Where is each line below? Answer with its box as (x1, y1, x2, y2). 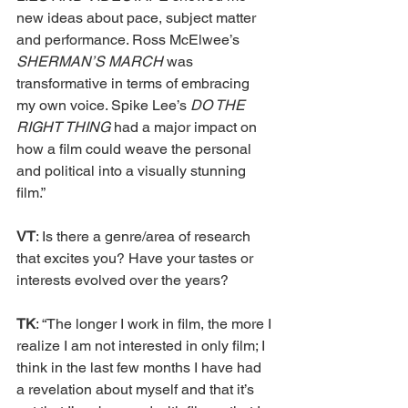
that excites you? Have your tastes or (16, 249, 257, 267)
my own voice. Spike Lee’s (16, 96, 190, 114)
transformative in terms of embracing (16, 74, 253, 92)
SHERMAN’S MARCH (16, 52, 167, 70)
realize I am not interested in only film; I (16, 336, 269, 354)
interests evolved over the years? (16, 270, 229, 289)
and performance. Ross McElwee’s (16, 30, 243, 48)
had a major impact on (114, 117, 260, 136)
